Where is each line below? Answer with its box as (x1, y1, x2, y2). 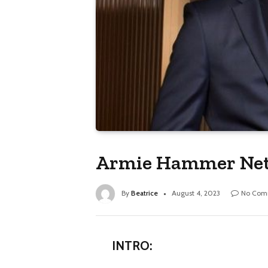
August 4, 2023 (172, 188, 220, 198)
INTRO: (111, 238, 153, 254)
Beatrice (131, 188, 158, 198)
